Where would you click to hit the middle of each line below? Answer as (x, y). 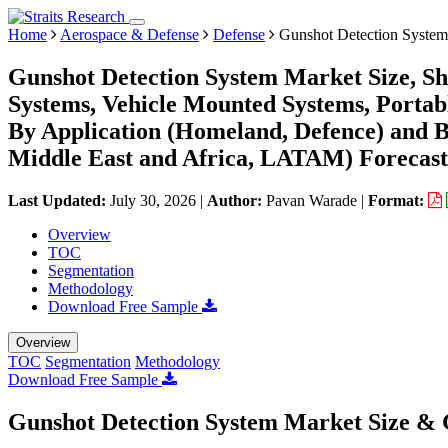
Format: (398, 200)
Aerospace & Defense (129, 34)
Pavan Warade (311, 200)
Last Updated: (59, 200)
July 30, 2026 (153, 200)
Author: (236, 200)
